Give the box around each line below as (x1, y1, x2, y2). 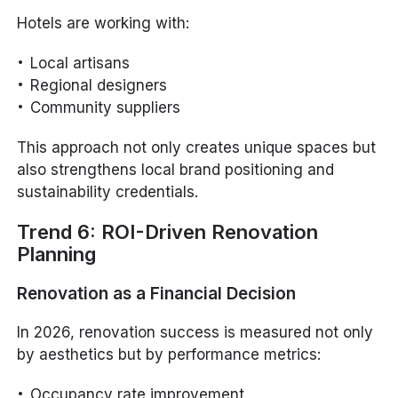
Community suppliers (30, 98, 181, 116)
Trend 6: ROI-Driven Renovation (17, 219, 319, 243)
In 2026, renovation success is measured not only (17, 322, 374, 341)
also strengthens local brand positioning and (17, 160, 335, 179)
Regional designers (30, 76, 168, 94)
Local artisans (30, 53, 131, 72)
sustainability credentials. (17, 182, 199, 201)
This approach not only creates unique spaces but (17, 138, 377, 156)
